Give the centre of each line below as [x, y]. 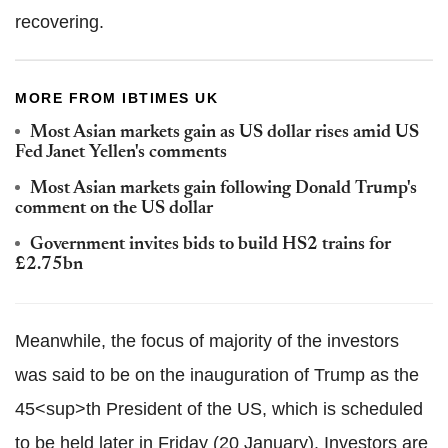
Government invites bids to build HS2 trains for [210, 244]
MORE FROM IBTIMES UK [116, 97]
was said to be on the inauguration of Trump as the [217, 374]
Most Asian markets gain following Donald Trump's [223, 188]
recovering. [59, 21]
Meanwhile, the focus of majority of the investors [207, 340]
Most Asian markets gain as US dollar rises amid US [224, 132]
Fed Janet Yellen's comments [121, 152]
